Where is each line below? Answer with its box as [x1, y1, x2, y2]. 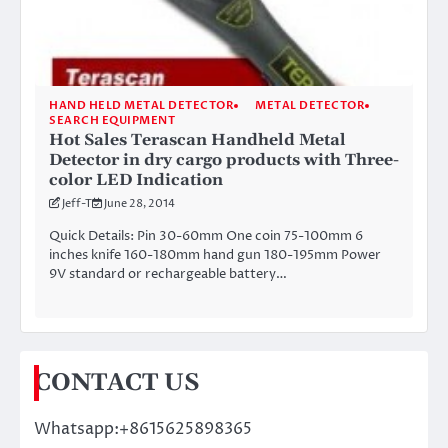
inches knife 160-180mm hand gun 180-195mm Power [49, 246, 381, 265]
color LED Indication [49, 170, 223, 191]
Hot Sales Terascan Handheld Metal [49, 130, 346, 151]
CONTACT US [34, 367, 200, 398]
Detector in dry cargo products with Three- [49, 150, 399, 171]
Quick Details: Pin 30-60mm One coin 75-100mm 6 [49, 227, 363, 246]
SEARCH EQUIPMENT [49, 113, 175, 129]
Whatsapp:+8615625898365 [34, 417, 252, 440]
